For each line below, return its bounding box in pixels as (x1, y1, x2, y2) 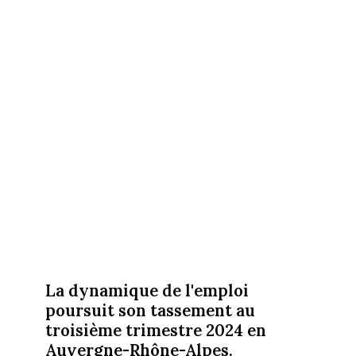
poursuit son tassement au (44, 300, 255, 322)
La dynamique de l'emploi (44, 280, 249, 302)
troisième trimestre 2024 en (44, 319, 266, 342)
